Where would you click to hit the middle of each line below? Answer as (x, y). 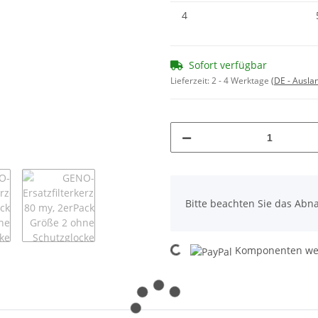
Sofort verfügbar (228, 65)
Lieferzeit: (191, 81)
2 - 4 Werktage (241, 81)
